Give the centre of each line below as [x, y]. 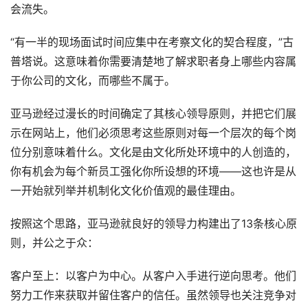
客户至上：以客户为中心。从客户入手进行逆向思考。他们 [153, 276]
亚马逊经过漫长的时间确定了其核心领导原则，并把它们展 [153, 114]
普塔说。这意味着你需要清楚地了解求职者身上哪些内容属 [153, 62]
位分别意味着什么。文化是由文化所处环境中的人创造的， [153, 153]
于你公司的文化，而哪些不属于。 [93, 81]
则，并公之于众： [54, 243]
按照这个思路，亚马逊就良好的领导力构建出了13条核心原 [154, 224]
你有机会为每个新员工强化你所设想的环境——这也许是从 [153, 172]
